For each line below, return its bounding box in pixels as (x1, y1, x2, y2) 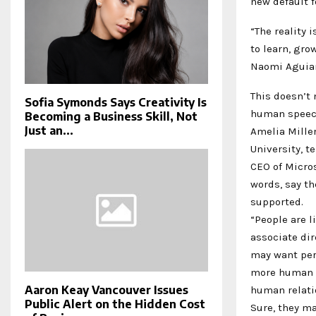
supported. (250, 195, 303, 208)
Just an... (25, 123, 73, 138)
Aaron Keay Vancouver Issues (25, 282, 188, 297)
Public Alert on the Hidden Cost (25, 296, 205, 311)
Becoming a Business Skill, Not (25, 109, 197, 124)
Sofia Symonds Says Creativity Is (25, 95, 207, 110)
